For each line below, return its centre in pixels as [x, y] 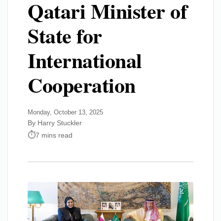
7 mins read [54, 135]
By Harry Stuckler [55, 123]
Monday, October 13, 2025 [65, 112]
